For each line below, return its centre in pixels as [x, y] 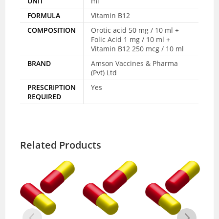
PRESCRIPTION [52, 87]
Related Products [61, 145]
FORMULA [44, 15]
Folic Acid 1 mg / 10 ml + [131, 39]
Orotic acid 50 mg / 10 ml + [135, 30]
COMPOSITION [52, 30]
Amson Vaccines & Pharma [135, 63]
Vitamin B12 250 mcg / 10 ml [138, 48]
